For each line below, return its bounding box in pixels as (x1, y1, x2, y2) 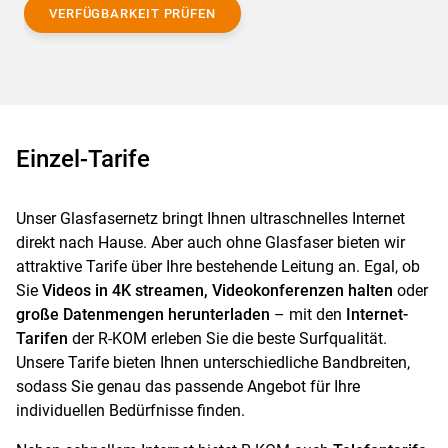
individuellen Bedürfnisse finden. (16, 401, 245, 420)
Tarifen (16, 329, 68, 348)
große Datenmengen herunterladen (16, 305, 270, 324)
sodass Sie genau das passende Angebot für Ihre (16, 377, 360, 396)
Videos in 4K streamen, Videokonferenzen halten (42, 281, 393, 300)
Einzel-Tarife (16, 145, 150, 173)
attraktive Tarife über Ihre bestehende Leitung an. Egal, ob (16, 257, 420, 276)
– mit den (270, 305, 346, 324)
